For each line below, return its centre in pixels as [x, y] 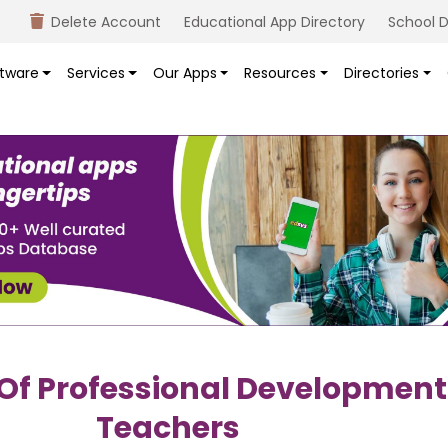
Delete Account [106, 22]
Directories [382, 73]
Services [95, 73]
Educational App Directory [274, 22]
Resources [280, 73]
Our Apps [184, 73]
